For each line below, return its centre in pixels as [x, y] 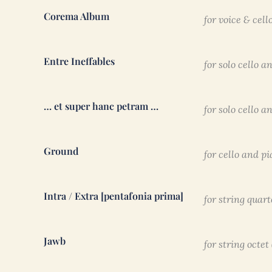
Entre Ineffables [79, 61]
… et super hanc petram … [101, 106]
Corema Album [76, 16]
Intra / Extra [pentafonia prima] [114, 196]
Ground [61, 151]
